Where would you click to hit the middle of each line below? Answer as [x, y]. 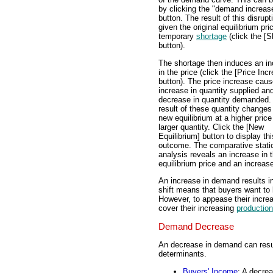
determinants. [183, 254]
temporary [177, 37]
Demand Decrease [196, 226]
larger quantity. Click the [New [211, 127]
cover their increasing [197, 208]
